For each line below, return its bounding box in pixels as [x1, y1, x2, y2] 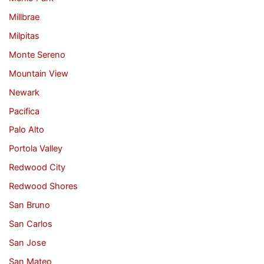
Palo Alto [8, 124, 44, 136]
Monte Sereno [8, 49, 65, 60]
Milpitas [8, 30, 39, 41]
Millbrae [8, 11, 39, 22]
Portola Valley [8, 143, 62, 154]
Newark [8, 87, 39, 98]
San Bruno [8, 200, 50, 211]
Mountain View [8, 68, 68, 79]
